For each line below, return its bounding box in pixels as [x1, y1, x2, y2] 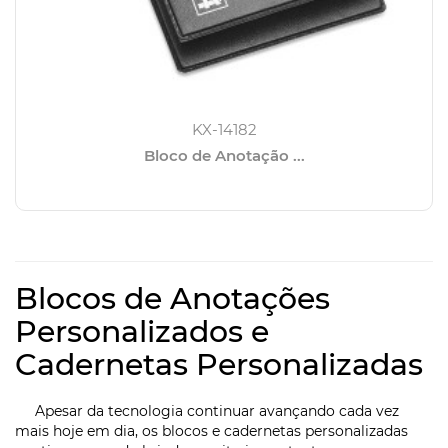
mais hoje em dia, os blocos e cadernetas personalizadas [15, 422, 408, 441]
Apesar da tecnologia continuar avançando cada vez [15, 402, 399, 421]
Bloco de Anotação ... [143, 146, 305, 166]
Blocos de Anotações [15, 280, 330, 318]
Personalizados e [15, 313, 269, 351]
